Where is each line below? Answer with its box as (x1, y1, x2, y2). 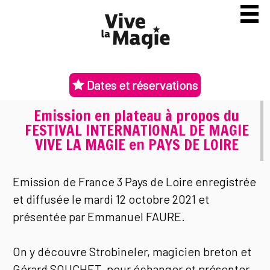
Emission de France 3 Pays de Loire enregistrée (13, 174, 257, 189)
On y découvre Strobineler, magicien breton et (13, 244, 252, 259)
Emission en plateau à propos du (34, 104, 239, 126)
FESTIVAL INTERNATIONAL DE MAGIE (24, 119, 249, 140)
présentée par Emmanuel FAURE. (13, 209, 186, 224)
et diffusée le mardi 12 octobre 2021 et (13, 192, 210, 207)
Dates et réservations (84, 78, 198, 93)
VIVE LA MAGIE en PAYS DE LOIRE (34, 133, 239, 155)
